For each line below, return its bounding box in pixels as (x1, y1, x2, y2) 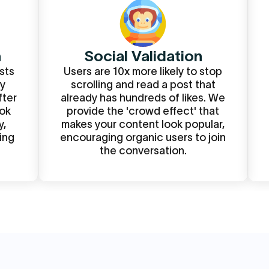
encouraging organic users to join (60, 131, 226, 144)
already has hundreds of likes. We (61, 92, 226, 104)
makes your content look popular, (61, 118, 225, 130)
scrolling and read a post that (70, 79, 216, 91)
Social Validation (83, 47, 202, 64)
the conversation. (99, 145, 187, 157)
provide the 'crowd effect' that (67, 105, 220, 117)
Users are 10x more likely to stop (64, 65, 223, 77)
